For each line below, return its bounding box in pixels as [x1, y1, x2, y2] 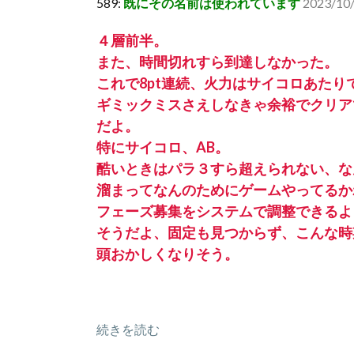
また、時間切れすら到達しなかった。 [96, 53, 338, 70]
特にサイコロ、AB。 [96, 138, 229, 156]
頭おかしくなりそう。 [96, 245, 239, 262]
